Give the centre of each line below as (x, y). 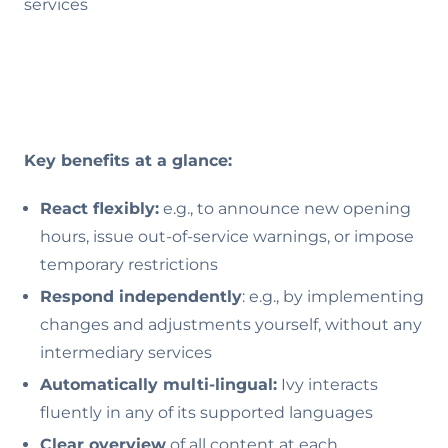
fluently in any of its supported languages (206, 412)
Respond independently (141, 296)
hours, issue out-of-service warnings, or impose (227, 236)
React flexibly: (99, 208)
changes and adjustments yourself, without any (231, 324)
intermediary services (126, 352)
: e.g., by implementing (333, 296)
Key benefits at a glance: (128, 160)
